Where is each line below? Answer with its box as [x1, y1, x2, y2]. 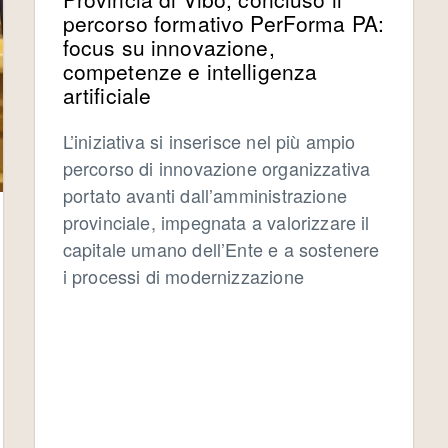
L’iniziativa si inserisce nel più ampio [62, 127, 356, 154]
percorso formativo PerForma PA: [62, 7, 385, 38]
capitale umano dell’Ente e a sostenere [62, 235, 380, 262]
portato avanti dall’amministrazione [62, 181, 347, 208]
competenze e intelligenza [62, 55, 318, 86]
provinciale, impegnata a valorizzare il [62, 208, 370, 235]
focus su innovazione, [62, 31, 275, 62]
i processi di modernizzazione [62, 262, 304, 289]
